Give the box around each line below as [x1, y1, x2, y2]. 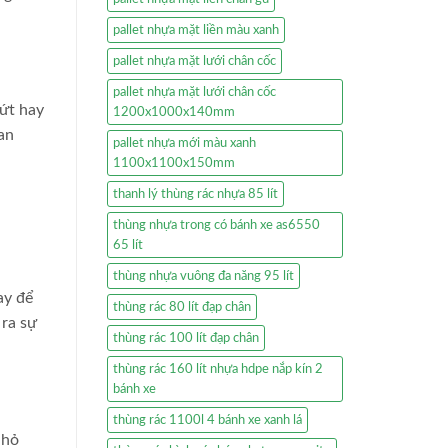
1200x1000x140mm [113, 106, 235, 119]
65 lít [113, 239, 143, 252]
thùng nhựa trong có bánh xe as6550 [113, 219, 320, 232]
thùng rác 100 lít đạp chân [113, 332, 259, 345]
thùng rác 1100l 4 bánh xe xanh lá [113, 414, 302, 427]
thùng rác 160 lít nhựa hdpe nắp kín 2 [113, 363, 323, 376]
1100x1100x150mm [113, 157, 235, 170]
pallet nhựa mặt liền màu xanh [113, 24, 279, 37]
